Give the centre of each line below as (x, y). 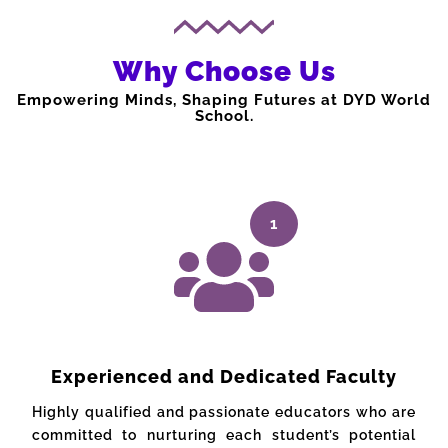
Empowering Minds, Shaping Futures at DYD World (224, 100)
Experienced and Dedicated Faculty (224, 377)
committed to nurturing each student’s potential (224, 435)
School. (224, 116)
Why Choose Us (224, 72)
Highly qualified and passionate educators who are (224, 412)
